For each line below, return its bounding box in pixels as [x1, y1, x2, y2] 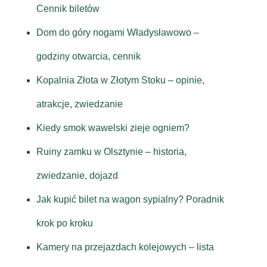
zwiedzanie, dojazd [36, 170, 118, 181]
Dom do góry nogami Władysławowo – [36, 27, 199, 38]
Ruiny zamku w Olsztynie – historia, [36, 147, 187, 157]
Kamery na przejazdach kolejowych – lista [36, 242, 214, 253]
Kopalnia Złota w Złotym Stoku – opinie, [36, 75, 204, 86]
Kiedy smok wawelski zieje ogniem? [36, 123, 190, 133]
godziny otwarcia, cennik [36, 51, 141, 62]
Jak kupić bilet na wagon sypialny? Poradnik [36, 194, 224, 205]
